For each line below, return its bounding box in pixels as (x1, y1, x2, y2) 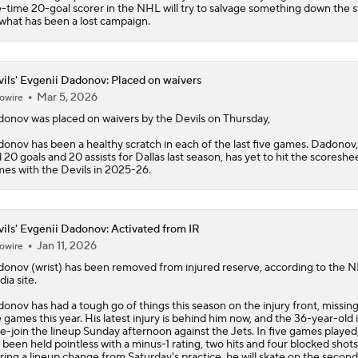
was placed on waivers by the (28, 111, 175, 126)
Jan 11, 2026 (36, 238, 97, 253)
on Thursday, (205, 111, 270, 126)
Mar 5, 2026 (36, 89, 97, 105)
